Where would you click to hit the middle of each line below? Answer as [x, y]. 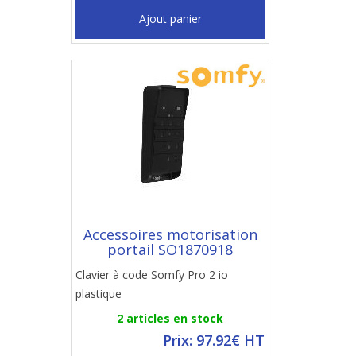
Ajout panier [170, 19]
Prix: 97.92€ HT [214, 340]
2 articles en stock [170, 318]
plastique [99, 294]
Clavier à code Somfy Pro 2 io [152, 275]
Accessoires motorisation [170, 234]
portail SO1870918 [170, 250]
